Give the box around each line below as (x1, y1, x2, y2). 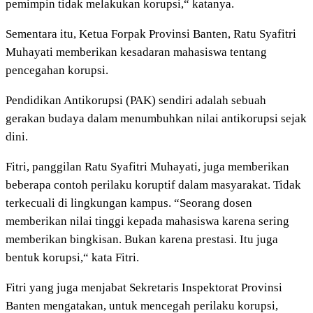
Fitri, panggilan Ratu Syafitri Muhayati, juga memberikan (6, 159, 289, 173)
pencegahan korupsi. (6, 63, 108, 77)
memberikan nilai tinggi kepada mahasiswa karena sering (6, 214, 289, 228)
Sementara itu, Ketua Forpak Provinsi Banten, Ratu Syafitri (6, 27, 296, 41)
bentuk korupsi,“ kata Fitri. (6, 250, 139, 264)
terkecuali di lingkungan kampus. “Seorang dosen (6, 196, 252, 210)
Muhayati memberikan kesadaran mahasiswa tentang (6, 45, 267, 59)
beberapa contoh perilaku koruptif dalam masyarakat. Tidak (6, 177, 301, 191)
